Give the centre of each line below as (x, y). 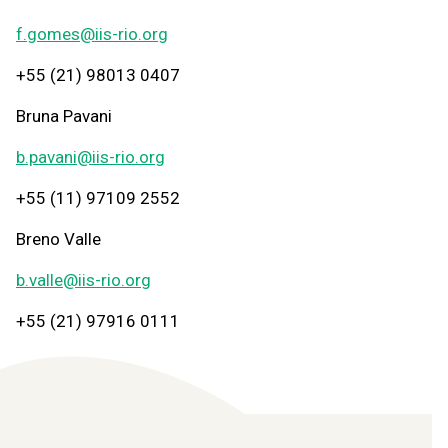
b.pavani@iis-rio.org (90, 157)
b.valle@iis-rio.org (83, 280)
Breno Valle (58, 239)
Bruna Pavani (64, 116)
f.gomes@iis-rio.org (92, 34)
